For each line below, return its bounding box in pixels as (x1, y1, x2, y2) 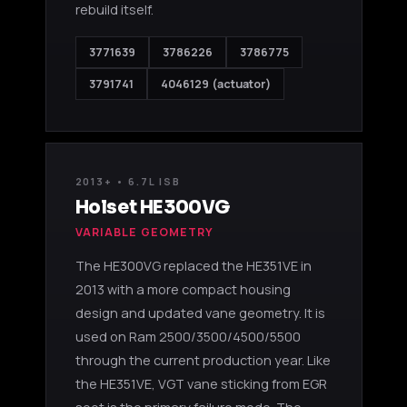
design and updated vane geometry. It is (74, 303, 325, 322)
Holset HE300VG (74, 195, 230, 219)
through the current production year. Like (74, 351, 331, 369)
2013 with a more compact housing (74, 280, 291, 298)
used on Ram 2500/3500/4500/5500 (74, 327, 301, 345)
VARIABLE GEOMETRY (74, 223, 213, 240)
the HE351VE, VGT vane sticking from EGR (74, 374, 327, 392)
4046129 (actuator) (160, 75, 271, 92)
